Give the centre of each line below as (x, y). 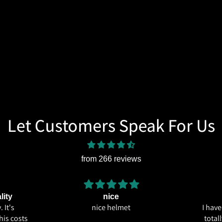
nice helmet (111, 207)
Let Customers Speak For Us (111, 125)
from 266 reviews (111, 159)
